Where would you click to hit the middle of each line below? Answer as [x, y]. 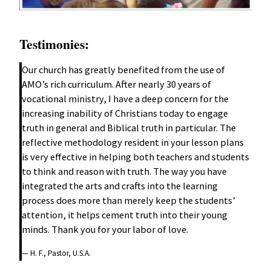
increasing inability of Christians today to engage [125, 113]
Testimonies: [54, 44]
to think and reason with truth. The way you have [125, 171]
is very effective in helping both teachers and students [136, 156]
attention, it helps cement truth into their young [125, 214]
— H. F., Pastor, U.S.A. [57, 253]
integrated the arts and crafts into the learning [120, 185]
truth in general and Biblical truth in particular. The [129, 127]
